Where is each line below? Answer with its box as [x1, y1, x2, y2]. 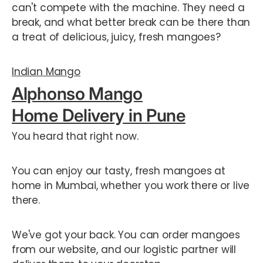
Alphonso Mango [12, 83, 143, 104]
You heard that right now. [12, 129, 141, 144]
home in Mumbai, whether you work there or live [12, 178, 250, 193]
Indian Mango [12, 64, 80, 79]
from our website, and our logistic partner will [12, 242, 237, 257]
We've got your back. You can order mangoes [12, 228, 240, 242]
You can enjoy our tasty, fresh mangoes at [12, 164, 226, 178]
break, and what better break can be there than [12, 15, 251, 29]
